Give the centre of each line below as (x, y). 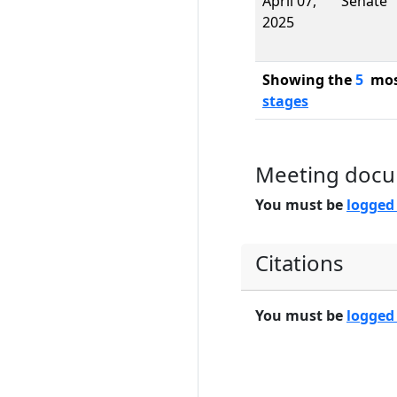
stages (285, 101)
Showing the (309, 80)
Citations (300, 263)
